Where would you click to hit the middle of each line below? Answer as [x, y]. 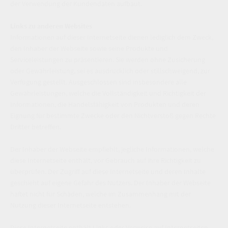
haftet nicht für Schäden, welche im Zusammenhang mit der [101, 194]
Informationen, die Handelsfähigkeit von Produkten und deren [105, 104]
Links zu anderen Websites [51, 26]
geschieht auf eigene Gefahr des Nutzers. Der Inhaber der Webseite [110, 182]
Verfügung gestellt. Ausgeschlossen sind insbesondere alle [98, 82]
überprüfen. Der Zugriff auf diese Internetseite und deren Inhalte [108, 171]
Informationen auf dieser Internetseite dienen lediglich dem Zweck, [112, 37]
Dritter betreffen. [36, 126]
